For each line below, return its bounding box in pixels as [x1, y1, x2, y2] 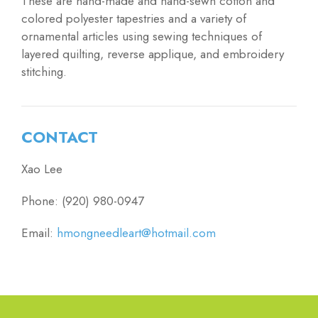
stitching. [21, 63, 67, 81]
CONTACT [21, 126, 98, 149]
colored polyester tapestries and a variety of [21, 10, 246, 28]
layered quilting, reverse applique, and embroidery [21, 45, 284, 63]
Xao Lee [21, 160, 62, 178]
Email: [21, 224, 57, 242]
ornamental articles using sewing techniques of [21, 28, 262, 45]
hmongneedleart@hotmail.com [57, 224, 216, 242]
